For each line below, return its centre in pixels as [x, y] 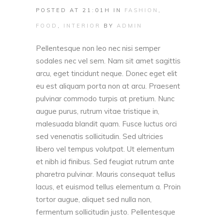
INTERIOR [82, 26]
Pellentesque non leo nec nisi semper [98, 48]
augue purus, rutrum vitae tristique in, [98, 111]
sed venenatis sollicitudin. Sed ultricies [100, 137]
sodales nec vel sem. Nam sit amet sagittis [108, 61]
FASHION [141, 10]
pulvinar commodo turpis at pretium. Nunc [105, 99]
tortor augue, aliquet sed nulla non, [94, 200]
